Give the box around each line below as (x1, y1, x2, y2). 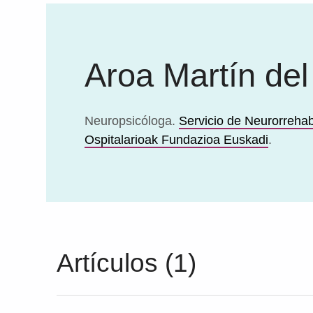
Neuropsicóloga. (84, 114, 179, 129)
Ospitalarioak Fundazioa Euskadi (84, 133, 268, 147)
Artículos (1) (56, 247, 196, 277)
